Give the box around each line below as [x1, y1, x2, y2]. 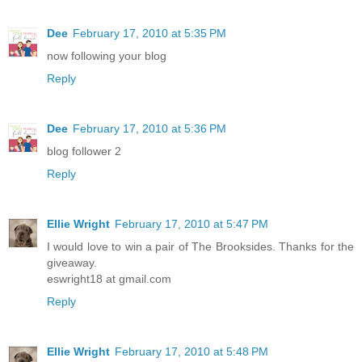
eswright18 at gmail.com [47, 271, 171, 285]
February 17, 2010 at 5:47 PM [115, 217, 268, 230]
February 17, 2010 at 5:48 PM [115, 344, 268, 358]
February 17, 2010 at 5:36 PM [73, 121, 226, 135]
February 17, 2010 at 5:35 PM [73, 26, 226, 40]
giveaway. [47, 255, 97, 269]
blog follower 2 [47, 144, 121, 158]
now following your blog [47, 48, 166, 62]
